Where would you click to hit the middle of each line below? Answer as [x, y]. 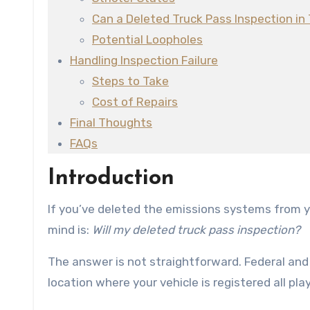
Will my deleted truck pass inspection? [196, 230]
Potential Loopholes [147, 40]
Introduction [111, 179]
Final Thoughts [111, 123]
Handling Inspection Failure [144, 61]
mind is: [70, 230]
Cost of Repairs [135, 102]
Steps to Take [130, 81]
